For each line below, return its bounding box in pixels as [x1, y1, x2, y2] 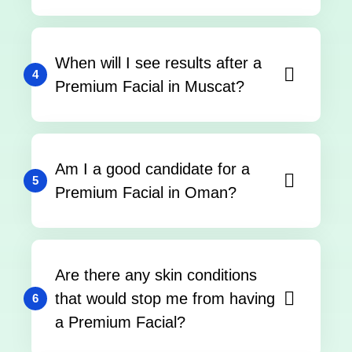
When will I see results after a [55, 53, 262, 71]
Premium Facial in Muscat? [55, 77, 244, 95]
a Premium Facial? [55, 313, 185, 331]
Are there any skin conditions [55, 266, 257, 284]
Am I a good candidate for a [55, 159, 250, 178]
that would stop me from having [55, 289, 275, 307]
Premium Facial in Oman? [55, 183, 236, 201]
